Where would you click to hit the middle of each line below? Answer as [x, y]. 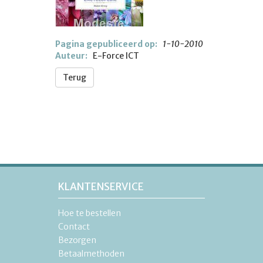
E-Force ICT [113, 56]
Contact [74, 227]
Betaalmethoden [91, 254]
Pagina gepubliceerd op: [106, 44]
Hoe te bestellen [90, 213]
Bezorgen [77, 240]
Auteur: [71, 56]
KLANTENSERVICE [101, 187]
